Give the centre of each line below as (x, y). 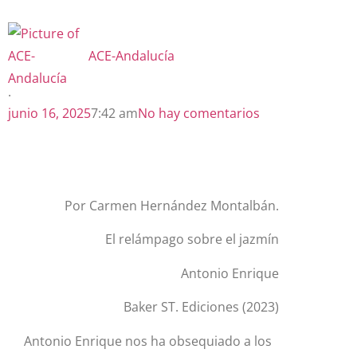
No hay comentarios (199, 113)
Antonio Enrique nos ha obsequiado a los (148, 341)
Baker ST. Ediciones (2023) (201, 307)
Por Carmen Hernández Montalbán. (171, 206)
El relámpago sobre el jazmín (192, 239)
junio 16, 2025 (49, 113)
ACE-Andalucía (131, 56)
